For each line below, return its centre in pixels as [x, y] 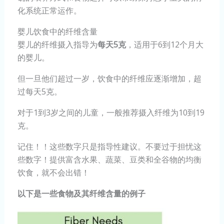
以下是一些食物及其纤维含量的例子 [81, 194]
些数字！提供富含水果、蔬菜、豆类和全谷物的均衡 [109, 160]
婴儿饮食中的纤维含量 [57, 32]
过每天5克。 [39, 92]
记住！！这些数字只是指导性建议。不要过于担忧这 [109, 147]
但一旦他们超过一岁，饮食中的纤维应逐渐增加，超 [109, 79]
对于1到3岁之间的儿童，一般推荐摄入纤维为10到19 [111, 113]
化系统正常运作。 [49, 11]
